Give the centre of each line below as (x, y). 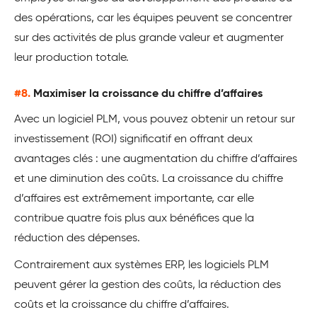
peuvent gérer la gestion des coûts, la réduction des (148, 286)
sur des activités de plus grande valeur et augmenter (149, 39)
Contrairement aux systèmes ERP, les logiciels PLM (142, 266)
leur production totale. (71, 58)
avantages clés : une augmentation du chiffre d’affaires (156, 160)
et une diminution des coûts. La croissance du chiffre (149, 179)
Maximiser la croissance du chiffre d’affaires (148, 94)
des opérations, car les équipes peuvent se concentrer (153, 19)
